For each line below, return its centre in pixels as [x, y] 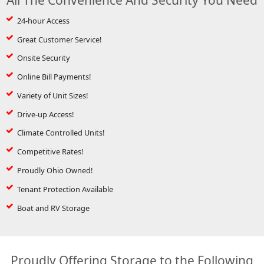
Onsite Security [43, 58]
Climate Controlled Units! [60, 133]
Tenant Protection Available [65, 189]
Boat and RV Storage [53, 208]
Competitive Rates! [50, 152]
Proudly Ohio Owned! [55, 171]
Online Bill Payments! [54, 77]
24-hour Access [43, 20]
